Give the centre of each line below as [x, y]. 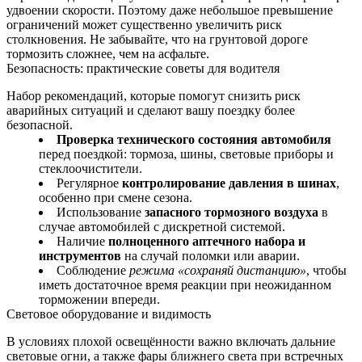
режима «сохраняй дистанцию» [218, 270]
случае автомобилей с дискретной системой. [162, 226]
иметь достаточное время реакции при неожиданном [185, 284]
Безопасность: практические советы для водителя [143, 68]
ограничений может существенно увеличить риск [144, 24]
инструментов [80, 255]
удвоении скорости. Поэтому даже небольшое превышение [170, 10]
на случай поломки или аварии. [210, 255]
